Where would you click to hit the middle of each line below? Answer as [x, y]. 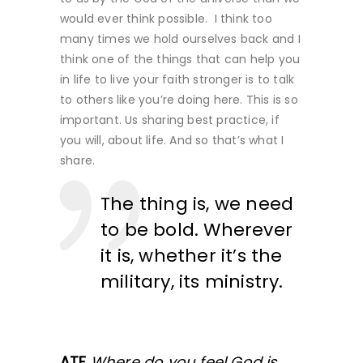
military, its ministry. [192, 281]
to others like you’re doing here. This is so [179, 99]
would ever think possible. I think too [166, 18]
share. [78, 160]
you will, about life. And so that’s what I [172, 140]
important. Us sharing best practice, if [170, 120]
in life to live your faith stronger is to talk [177, 79]
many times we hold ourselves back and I [180, 38]
